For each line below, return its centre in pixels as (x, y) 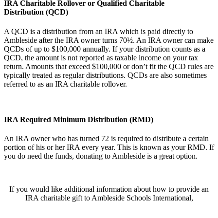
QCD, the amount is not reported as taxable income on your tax (101, 57)
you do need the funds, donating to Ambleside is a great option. (101, 156)
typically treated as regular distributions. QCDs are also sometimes (105, 75)
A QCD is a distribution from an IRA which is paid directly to (99, 31)
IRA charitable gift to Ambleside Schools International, (109, 198)
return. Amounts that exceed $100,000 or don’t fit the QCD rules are (109, 66)
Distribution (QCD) (36, 12)
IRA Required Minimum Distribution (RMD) (79, 119)
